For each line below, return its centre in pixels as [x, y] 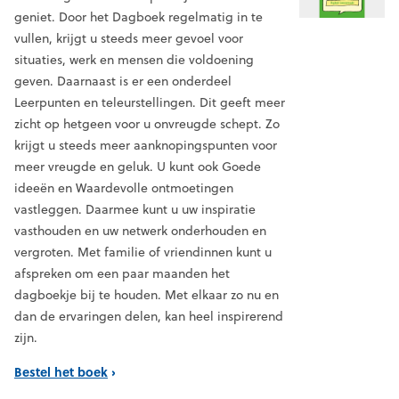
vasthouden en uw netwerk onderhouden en [140, 231]
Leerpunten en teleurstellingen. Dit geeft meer [150, 103]
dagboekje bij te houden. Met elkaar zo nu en [147, 295]
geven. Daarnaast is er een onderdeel [123, 81]
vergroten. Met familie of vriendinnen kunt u [143, 252]
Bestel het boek [61, 372]
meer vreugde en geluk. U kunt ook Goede [138, 167]
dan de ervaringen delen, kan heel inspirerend [149, 317]
